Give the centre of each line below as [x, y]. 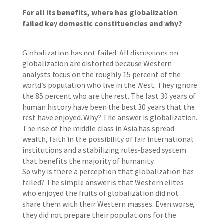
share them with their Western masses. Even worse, [108, 204]
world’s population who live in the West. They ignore [110, 85]
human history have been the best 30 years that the [108, 107]
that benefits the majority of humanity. [88, 161]
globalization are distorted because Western [97, 63]
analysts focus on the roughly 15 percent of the [101, 74]
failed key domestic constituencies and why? [103, 23]
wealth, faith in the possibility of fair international [107, 139]
